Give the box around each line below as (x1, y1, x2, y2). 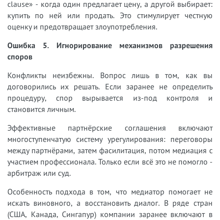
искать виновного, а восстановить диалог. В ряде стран (7, 197, 213, 208)
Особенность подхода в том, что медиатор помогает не (7, 186, 213, 196)
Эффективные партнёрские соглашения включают (7, 122, 213, 133)
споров (7, 51, 32, 61)
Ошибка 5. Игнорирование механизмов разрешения (7, 40, 213, 50)
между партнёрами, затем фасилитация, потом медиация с (7, 145, 213, 155)
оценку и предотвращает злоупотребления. (7, 21, 157, 31)
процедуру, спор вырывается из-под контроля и (7, 92, 213, 103)
